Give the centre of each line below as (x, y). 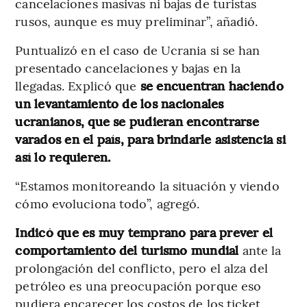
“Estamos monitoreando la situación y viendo (147, 186)
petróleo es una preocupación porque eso (138, 286)
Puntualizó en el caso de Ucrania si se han (138, 50)
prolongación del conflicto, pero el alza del (142, 268)
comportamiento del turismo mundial (129, 250)
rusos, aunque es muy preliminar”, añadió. (137, 21)
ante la (262, 250)
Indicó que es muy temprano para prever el (144, 232)
